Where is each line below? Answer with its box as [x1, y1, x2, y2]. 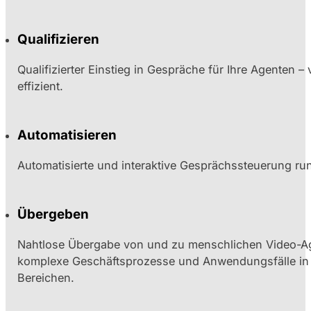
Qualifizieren [17, 31, 100, 47]
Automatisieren [17, 127, 117, 144]
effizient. [17, 78, 64, 93]
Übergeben [17, 206, 90, 223]
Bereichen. [17, 271, 75, 285]
